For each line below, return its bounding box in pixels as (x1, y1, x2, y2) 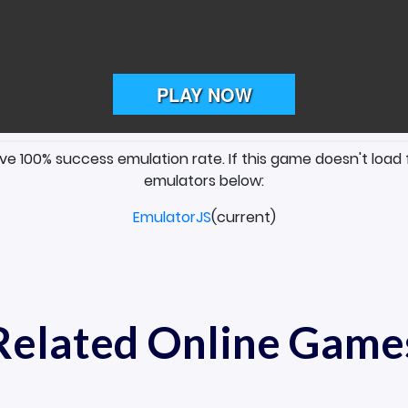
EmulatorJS (132, 207, 211, 228)
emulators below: (144, 170, 264, 191)
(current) (210, 207, 276, 228)
